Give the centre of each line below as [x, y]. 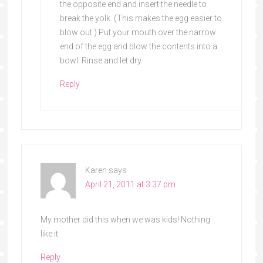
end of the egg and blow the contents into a [138, 46]
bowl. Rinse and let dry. [101, 60]
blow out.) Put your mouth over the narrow [138, 32]
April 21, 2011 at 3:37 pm [130, 184]
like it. [50, 233]
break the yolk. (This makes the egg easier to [141, 18]
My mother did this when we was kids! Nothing [125, 219]
